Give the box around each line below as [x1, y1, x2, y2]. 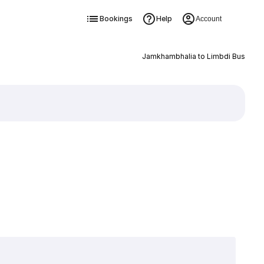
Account [195, 15, 222, 23]
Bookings [99, 14, 133, 23]
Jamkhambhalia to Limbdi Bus [141, 52, 245, 61]
